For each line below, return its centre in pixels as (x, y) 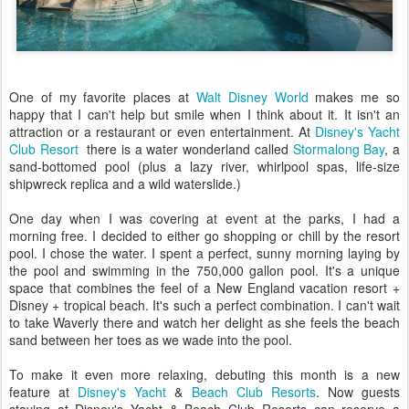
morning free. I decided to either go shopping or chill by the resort (204, 236)
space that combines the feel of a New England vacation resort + (204, 288)
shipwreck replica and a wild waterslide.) (125, 184)
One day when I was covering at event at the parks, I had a (204, 219)
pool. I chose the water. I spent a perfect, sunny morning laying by (204, 253)
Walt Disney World (252, 97)
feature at (44, 392)
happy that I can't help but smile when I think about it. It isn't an (204, 115)
